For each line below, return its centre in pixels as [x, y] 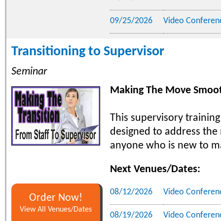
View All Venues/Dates [56, 209]
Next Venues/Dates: [155, 169]
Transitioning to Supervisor [88, 52]
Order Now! [56, 198]
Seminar [29, 72]
